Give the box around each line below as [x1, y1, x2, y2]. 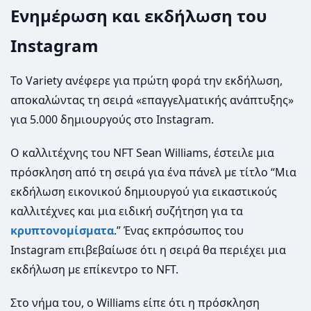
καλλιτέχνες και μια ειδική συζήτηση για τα [10, 203, 243, 219]
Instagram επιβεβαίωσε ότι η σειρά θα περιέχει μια [10, 242, 286, 258]
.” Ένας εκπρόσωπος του [114, 223, 244, 239]
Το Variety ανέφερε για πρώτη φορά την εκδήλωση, [10, 73, 283, 89]
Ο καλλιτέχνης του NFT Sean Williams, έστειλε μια [10, 145, 274, 161]
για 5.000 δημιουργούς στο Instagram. [10, 112, 214, 128]
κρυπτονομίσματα [10, 223, 114, 239]
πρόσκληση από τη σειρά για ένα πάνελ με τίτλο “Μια [10, 165, 296, 180]
